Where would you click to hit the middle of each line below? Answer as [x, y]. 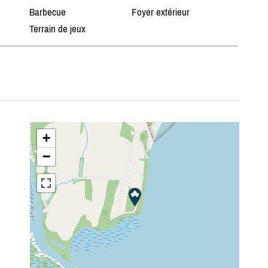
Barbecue [47, 12]
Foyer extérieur [161, 12]
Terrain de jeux [57, 29]
